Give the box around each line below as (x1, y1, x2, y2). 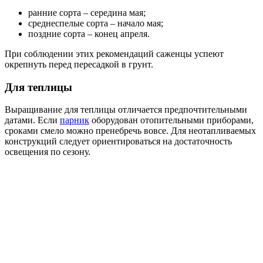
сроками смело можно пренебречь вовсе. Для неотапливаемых (5, 126, 256, 136)
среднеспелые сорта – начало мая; (28, 18, 163, 28)
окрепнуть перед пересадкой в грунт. (5, 59, 153, 69)
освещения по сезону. (5, 147, 90, 157)
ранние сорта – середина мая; (28, 7, 146, 18)
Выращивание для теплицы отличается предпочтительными (5, 104, 247, 115)
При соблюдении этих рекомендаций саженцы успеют (5, 48, 224, 59)
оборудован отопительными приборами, (89, 115, 254, 126)
